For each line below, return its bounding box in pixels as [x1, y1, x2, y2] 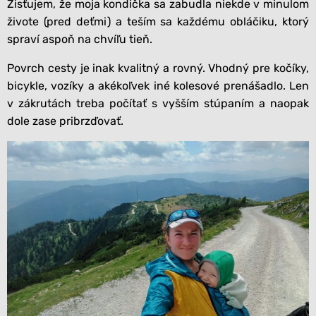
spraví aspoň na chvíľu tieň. [7, 32, 152, 46]
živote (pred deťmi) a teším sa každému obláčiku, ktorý [7, 14, 309, 28]
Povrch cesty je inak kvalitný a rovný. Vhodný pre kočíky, [7, 61, 309, 75]
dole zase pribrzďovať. [7, 114, 123, 128]
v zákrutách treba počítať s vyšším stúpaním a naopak [7, 96, 309, 110]
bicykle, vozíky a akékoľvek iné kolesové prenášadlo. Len [7, 78, 309, 92]
